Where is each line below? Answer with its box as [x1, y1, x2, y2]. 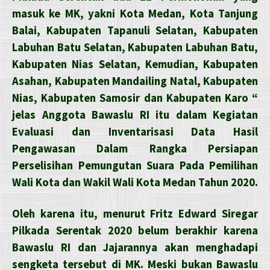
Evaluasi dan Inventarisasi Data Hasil [12, 124, 258, 139]
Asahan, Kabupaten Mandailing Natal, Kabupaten [12, 74, 258, 88]
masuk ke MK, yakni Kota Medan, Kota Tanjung [12, 6, 258, 20]
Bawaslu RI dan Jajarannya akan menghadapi [12, 240, 258, 254]
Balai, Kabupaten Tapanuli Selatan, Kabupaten [12, 23, 258, 37]
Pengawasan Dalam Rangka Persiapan [12, 141, 258, 155]
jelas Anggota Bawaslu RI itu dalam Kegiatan [12, 107, 258, 122]
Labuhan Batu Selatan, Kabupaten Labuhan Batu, [12, 40, 258, 54]
